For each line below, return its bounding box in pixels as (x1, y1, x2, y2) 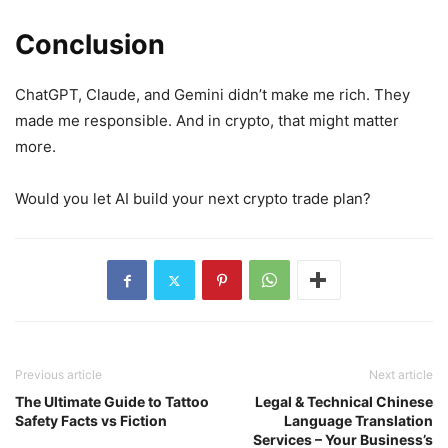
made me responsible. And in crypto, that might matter (15, 111, 399, 131)
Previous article (15, 367, 102, 383)
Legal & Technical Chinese (255, 393, 433, 411)
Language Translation (284, 412, 433, 430)
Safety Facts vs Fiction (15, 412, 167, 430)
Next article (369, 367, 433, 383)
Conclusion (15, 28, 165, 62)
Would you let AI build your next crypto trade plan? (15, 189, 371, 209)
